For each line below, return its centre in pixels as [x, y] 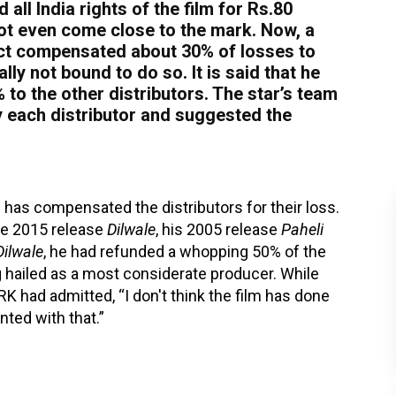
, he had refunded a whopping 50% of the [185, 251]
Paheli [302, 229]
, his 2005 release [218, 229]
